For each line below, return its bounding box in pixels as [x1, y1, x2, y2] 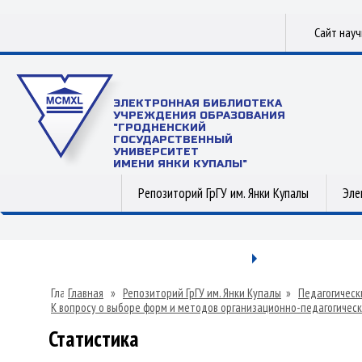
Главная [68, 285, 103, 301]
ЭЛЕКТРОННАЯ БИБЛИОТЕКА [113, 97, 282, 110]
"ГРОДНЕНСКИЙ [113, 121, 206, 134]
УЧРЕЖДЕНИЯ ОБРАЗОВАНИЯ [113, 109, 285, 122]
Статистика [48, 325, 139, 352]
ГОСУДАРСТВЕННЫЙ [113, 133, 233, 146]
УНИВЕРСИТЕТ [113, 145, 199, 158]
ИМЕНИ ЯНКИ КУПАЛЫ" [113, 158, 247, 170]
